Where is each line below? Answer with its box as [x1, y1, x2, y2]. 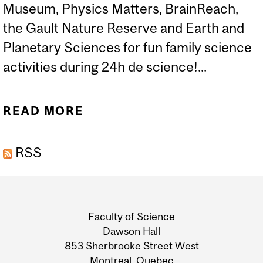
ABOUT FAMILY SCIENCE [92, 104, 256, 118]
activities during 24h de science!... [3, 58, 207, 75]
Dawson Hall [103, 225, 160, 238]
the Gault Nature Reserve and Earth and [3, 19, 244, 36]
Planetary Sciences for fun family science [3, 39, 252, 55]
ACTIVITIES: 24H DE [107, 124, 240, 139]
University [10, 224, 100, 247]
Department [10, 178, 114, 201]
